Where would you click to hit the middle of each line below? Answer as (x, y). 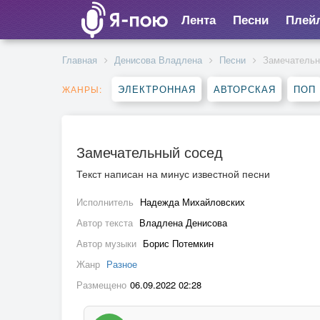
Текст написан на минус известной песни (173, 174)
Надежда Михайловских (192, 202)
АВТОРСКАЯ (245, 89)
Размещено (101, 285)
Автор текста (106, 222)
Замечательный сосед (150, 152)
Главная (80, 60)
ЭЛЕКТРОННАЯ (157, 89)
